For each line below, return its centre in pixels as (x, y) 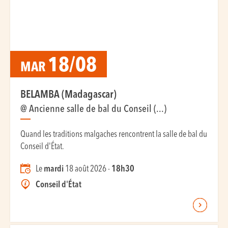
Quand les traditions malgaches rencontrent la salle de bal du (114, 135)
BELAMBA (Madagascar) (68, 95)
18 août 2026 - (88, 169)
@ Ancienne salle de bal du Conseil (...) (93, 109)
